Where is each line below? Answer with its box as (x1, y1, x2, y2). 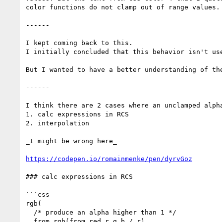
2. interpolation (26, 119, 89, 127)
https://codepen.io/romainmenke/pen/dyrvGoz (26, 155, 192, 163)
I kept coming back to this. (26, 39, 133, 47)
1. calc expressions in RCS (26, 110, 129, 118)
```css (26, 190, 50, 198)
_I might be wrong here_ (26, 137, 117, 145)
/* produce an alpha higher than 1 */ (26, 208, 34, 216)
